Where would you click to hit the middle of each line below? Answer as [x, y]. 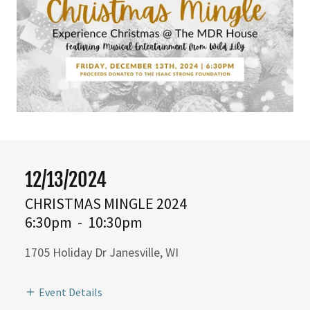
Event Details [71, 292]
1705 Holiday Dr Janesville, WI [102, 252]
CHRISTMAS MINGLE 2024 [106, 203]
